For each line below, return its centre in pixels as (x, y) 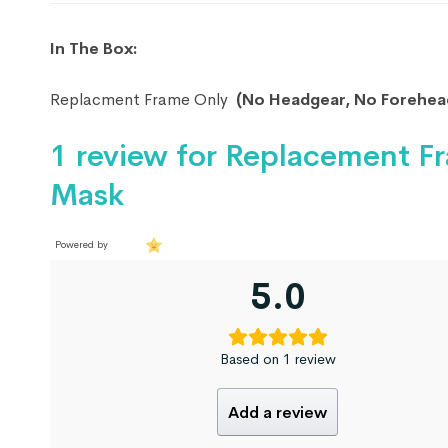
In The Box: (93, 49)
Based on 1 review (277, 359)
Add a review (278, 412)
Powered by (81, 244)
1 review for (137, 156)
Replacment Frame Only (143, 100)
